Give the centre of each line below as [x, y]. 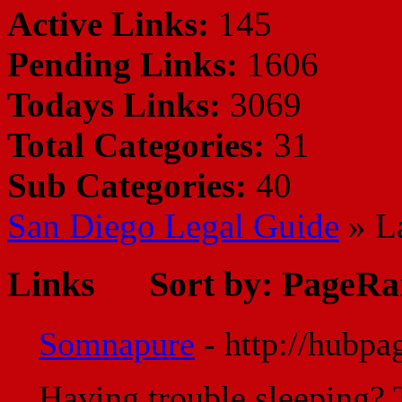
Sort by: [211, 284]
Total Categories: [136, 145]
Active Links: [108, 24]
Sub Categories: [127, 185]
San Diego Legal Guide [173, 226]
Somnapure [117, 344]
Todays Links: [114, 105]
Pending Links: [122, 64]
